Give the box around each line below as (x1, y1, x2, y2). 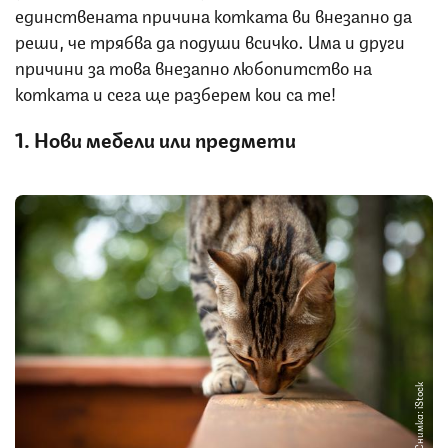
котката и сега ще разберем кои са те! (15, 78, 336, 105)
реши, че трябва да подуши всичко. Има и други (15, 26, 405, 53)
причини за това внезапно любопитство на (15, 52, 372, 79)
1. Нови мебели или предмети (15, 123, 296, 153)
